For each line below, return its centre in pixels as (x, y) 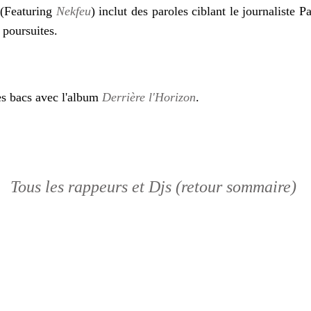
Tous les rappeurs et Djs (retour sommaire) (153, 187)
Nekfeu (73, 11)
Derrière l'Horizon (149, 97)
